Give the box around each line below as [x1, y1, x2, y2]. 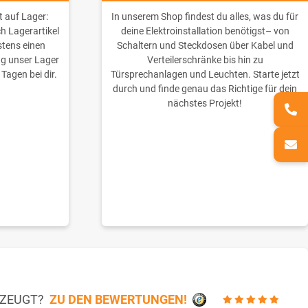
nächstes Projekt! [168, 98, 242, 109]
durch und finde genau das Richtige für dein [113, 83, 297, 95]
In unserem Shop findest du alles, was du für [111, 11, 298, 23]
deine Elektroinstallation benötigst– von [120, 25, 289, 37]
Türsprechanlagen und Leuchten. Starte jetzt [110, 69, 300, 80]
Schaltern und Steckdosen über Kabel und [116, 40, 294, 52]
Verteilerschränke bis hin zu [146, 54, 263, 66]
